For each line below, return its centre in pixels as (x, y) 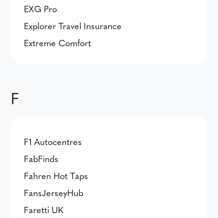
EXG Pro (41, 9)
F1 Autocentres (53, 141)
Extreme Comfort (58, 43)
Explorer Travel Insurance (73, 26)
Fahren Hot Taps (56, 175)
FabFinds (41, 158)
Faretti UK (44, 209)
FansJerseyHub (54, 192)
